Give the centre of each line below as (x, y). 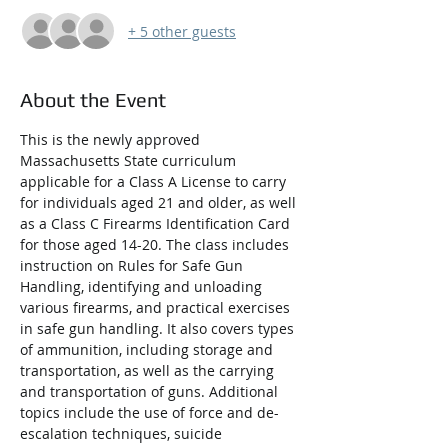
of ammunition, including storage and (148, 350)
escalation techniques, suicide (123, 434)
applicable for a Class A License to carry (155, 182)
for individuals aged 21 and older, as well (160, 203)
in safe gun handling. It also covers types (159, 329)
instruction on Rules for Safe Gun (133, 266)
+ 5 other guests (182, 31)
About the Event (93, 100)
